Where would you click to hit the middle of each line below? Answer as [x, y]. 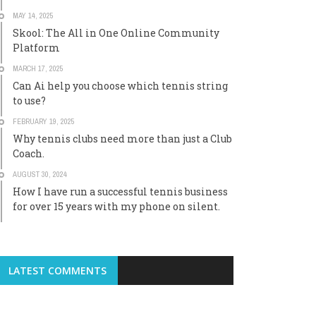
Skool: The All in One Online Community [116, 33]
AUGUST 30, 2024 [40, 174]
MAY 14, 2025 [33, 16]
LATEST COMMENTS [57, 271]
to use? [29, 101]
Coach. [29, 153]
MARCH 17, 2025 [38, 68]
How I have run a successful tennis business [120, 192]
